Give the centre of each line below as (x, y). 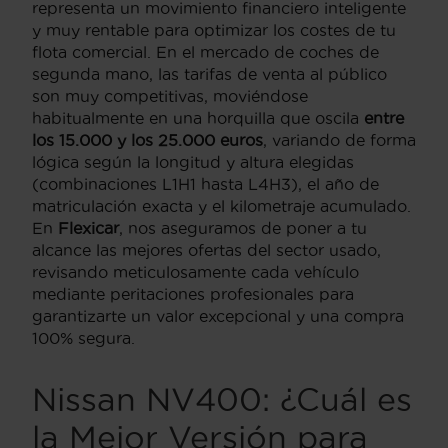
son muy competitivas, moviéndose (170, 95)
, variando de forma (339, 139)
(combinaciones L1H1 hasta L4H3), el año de (205, 183)
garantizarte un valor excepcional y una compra (218, 315)
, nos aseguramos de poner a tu (243, 227)
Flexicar (88, 227)
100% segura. (83, 337)
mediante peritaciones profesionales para (193, 293)
